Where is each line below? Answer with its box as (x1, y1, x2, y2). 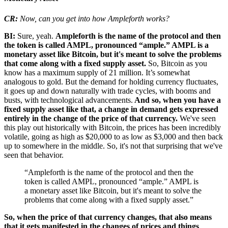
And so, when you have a (133, 95, 221, 104)
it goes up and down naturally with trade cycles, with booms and (4, 86, 211, 95)
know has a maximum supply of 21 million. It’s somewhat (4, 68, 190, 77)
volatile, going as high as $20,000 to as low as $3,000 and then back (4, 132, 223, 141)
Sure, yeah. (17, 31, 55, 40)
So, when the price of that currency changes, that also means (4, 212, 212, 221)
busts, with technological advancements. (4, 95, 133, 104)
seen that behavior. (4, 150, 64, 159)
